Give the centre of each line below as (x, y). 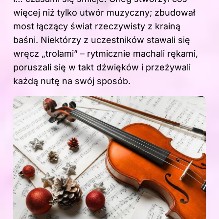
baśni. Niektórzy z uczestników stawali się (102, 40)
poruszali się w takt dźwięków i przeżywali (102, 67)
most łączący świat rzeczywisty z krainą (97, 26)
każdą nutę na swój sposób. (72, 81)
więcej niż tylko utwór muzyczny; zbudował (104, 12)
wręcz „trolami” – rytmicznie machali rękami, (106, 53)
